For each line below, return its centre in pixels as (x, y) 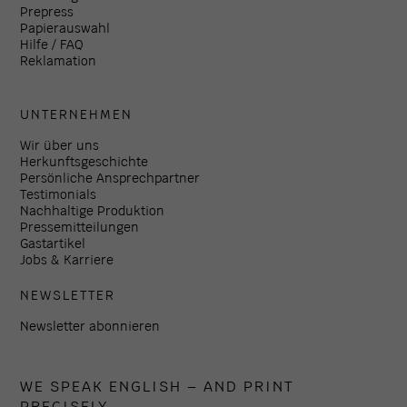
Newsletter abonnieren (90, 325)
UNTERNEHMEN (77, 114)
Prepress (47, 11)
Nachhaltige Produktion (93, 210)
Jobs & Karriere (67, 259)
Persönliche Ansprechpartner (110, 177)
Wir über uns (60, 144)
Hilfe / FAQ (52, 44)
